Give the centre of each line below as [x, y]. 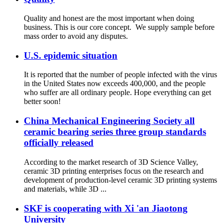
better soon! [42, 102]
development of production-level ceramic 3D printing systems [120, 180]
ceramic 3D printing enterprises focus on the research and [114, 171]
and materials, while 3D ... [65, 189]
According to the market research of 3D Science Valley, [111, 162]
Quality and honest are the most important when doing [109, 18]
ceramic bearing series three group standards [115, 132]
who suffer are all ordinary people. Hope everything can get [117, 93]
